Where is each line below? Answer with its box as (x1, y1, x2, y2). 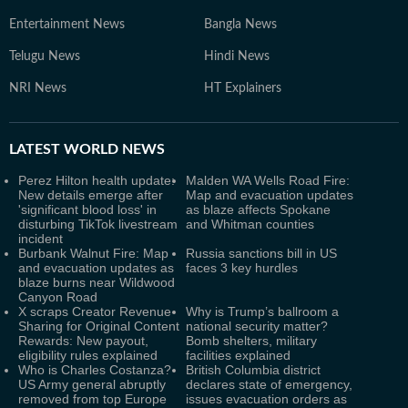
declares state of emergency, (186, 377, 352, 392)
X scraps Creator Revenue (18, 304, 171, 319)
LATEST (9, 142, 60, 157)
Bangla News (204, 18, 277, 31)
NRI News (9, 82, 66, 95)
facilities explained (186, 348, 291, 362)
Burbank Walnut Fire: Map (18, 246, 168, 260)
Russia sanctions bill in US (186, 246, 337, 260)
